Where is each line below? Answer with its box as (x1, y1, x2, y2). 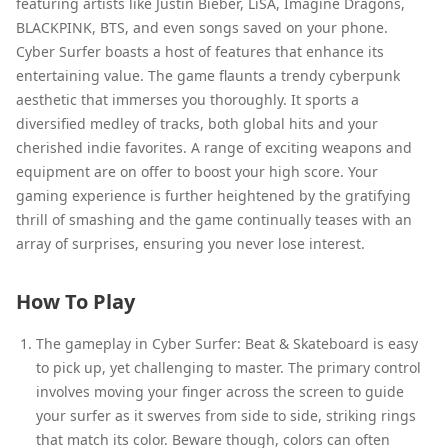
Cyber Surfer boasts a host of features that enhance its (16, 41, 384, 61)
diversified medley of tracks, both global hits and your (16, 113, 378, 133)
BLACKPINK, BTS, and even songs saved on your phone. (16, 17, 388, 37)
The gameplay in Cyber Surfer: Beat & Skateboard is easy (36, 333, 418, 353)
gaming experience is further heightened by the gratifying (16, 185, 411, 205)
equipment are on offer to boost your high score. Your (16, 161, 378, 181)
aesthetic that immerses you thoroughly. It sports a (16, 89, 359, 109)
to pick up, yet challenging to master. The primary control (36, 357, 421, 377)
